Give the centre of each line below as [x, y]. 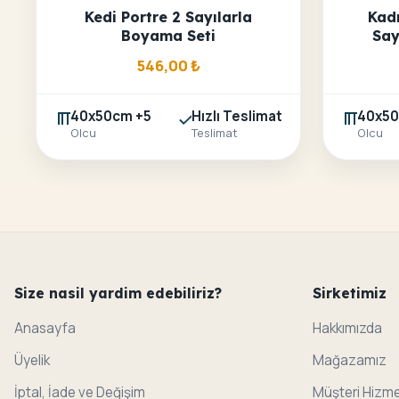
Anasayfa [45, 329]
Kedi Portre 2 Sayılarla [168, 17]
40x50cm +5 [111, 117]
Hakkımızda [347, 329]
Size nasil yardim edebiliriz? [118, 293]
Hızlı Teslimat [237, 117]
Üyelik [32, 361]
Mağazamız [350, 361]
